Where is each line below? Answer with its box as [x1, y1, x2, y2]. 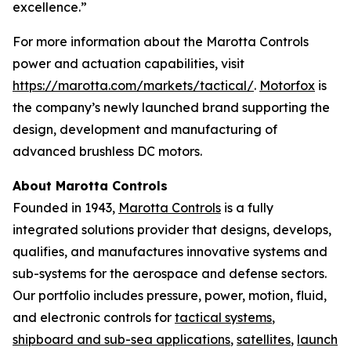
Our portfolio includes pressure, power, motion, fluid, [13, 288, 327, 303]
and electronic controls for [13, 309, 175, 325]
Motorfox [259, 78, 315, 93]
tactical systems [175, 309, 272, 325]
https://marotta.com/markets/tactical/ [13, 78, 254, 93]
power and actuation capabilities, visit [13, 56, 244, 71]
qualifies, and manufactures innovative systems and [13, 244, 327, 259]
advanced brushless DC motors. [13, 143, 202, 159]
